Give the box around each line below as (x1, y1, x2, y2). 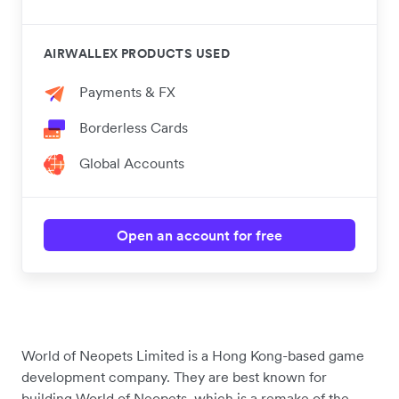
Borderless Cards (79, 118, 188, 137)
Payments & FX (79, 83, 175, 102)
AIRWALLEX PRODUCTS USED (44, 45, 231, 62)
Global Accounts (79, 154, 184, 173)
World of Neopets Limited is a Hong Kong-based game (21, 346, 364, 365)
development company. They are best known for (21, 368, 327, 387)
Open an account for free (117, 226, 282, 245)
